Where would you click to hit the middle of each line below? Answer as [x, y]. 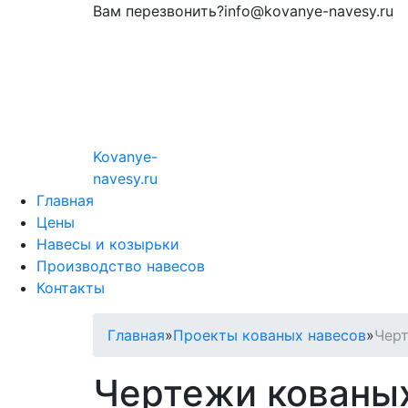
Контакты [71, 288]
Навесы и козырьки [108, 244]
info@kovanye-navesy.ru [309, 11]
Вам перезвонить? [158, 11]
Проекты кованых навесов [270, 335]
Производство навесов [121, 266]
